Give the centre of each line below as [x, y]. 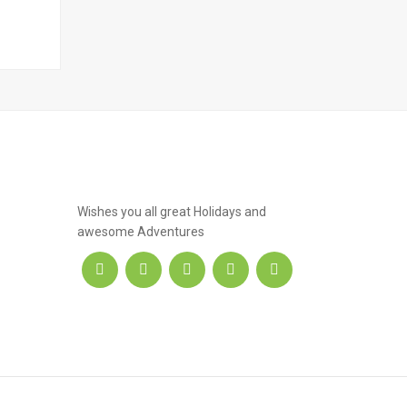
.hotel [108, 181]
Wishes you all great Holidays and [171, 212]
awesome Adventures [140, 232]
